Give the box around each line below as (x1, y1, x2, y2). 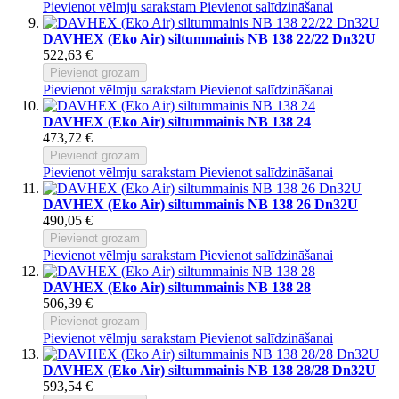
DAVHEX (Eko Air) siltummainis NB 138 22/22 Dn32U (43, 30, 376, 46)
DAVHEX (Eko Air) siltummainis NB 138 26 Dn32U (43, 196, 358, 212)
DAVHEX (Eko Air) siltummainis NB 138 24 (43, 113, 311, 129)
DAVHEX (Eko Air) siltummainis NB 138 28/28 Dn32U (43, 362, 376, 378)
